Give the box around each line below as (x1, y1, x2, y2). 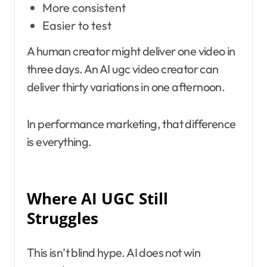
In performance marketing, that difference (27, 116, 236, 131)
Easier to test (42, 17, 111, 33)
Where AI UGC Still (27, 188, 168, 209)
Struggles (27, 207, 98, 229)
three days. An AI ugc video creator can (27, 61, 219, 76)
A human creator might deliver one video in (27, 43, 235, 58)
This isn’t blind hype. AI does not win (27, 244, 201, 260)
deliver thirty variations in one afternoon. (27, 79, 225, 94)
